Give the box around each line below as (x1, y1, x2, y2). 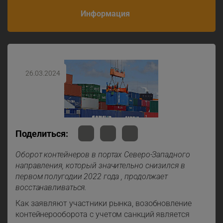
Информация (81, 9, 130, 19)
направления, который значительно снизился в (15, 161, 185, 170)
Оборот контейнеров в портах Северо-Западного (15, 150, 190, 159)
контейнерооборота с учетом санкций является (15, 210, 190, 219)
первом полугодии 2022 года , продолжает (15, 172, 168, 181)
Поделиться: (15, 128, 68, 139)
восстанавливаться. (15, 183, 87, 192)
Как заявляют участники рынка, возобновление (15, 199, 192, 208)
